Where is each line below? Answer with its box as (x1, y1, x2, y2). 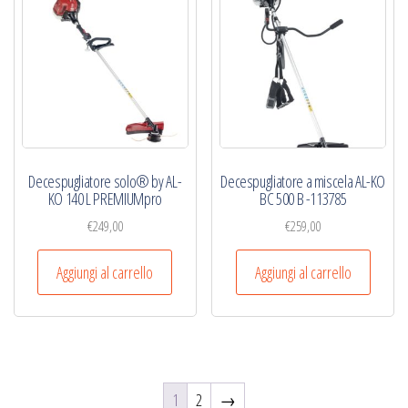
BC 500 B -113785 (260, 187, 347, 209)
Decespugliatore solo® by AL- (28, 169, 182, 192)
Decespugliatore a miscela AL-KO (220, 169, 386, 192)
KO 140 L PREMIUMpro (47, 187, 162, 209)
